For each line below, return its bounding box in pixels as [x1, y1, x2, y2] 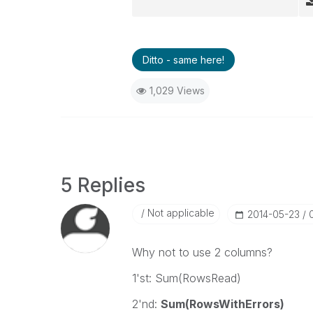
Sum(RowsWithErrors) [160, 297, 284, 311]
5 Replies [61, 173, 145, 197]
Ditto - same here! [142, 54, 224, 66]
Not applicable [144, 207, 214, 219]
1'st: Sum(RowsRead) [131, 271, 241, 285]
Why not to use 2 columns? [131, 245, 272, 259]
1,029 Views [149, 85, 205, 96]
